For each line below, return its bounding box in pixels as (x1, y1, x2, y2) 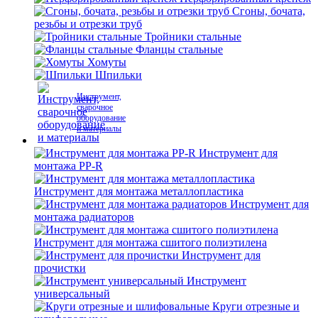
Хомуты (87, 56, 126, 68)
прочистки (34, 262, 86, 274)
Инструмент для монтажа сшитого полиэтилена (34, 236, 267, 248)
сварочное (77, 102, 113, 112)
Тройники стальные (145, 31, 241, 43)
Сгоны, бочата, (232, 5, 305, 17)
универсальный (34, 287, 110, 300)
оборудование (77, 113, 126, 123)
